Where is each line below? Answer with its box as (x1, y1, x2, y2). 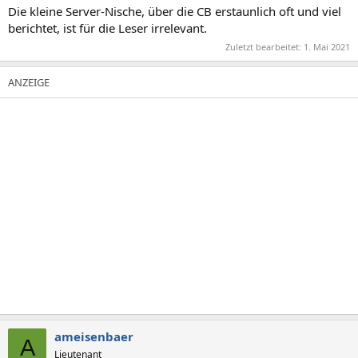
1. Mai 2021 (304, 41, 350, 53)
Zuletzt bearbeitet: (225, 41, 304, 53)
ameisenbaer (54, 328, 133, 344)
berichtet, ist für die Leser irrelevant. (8, 19, 207, 36)
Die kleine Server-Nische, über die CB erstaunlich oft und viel (8, 2, 341, 19)
